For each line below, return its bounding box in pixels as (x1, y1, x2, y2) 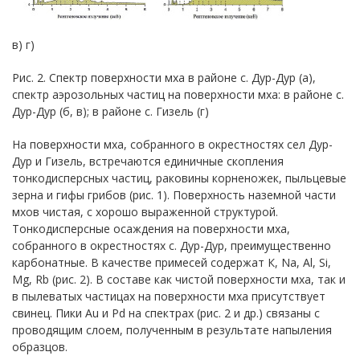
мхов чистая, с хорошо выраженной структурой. (12, 204, 278, 219)
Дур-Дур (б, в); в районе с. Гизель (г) (12, 104, 209, 119)
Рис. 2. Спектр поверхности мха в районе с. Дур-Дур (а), (12, 70, 316, 85)
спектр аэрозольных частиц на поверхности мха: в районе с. (12, 87, 344, 102)
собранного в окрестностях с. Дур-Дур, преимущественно (12, 238, 331, 253)
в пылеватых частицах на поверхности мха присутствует (12, 288, 325, 304)
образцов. (12, 339, 67, 354)
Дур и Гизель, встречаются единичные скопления (12, 153, 284, 169)
